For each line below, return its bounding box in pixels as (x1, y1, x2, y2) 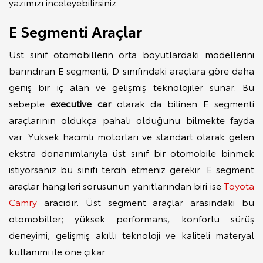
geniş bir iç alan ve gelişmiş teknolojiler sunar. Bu (9, 79, 254, 93)
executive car (50, 96, 117, 110)
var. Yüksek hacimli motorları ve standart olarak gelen (9, 129, 254, 143)
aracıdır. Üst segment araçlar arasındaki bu (37, 194, 254, 208)
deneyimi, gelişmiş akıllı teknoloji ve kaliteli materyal (9, 227, 254, 241)
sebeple (9, 96, 50, 110)
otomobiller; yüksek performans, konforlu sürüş (9, 211, 254, 225)
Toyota (224, 178, 254, 192)
